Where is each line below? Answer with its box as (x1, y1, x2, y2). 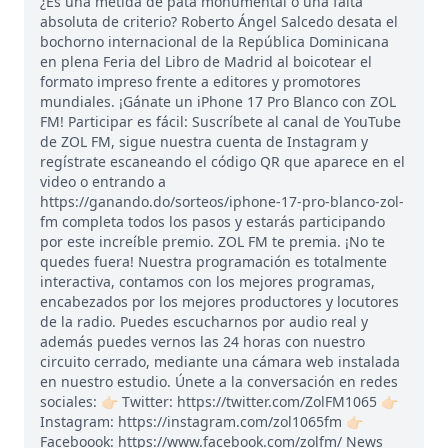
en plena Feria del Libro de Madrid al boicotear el (40, 51, 372, 71)
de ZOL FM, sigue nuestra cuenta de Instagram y (40, 131, 368, 151)
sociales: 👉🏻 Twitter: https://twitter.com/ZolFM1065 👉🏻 (40, 391, 398, 411)
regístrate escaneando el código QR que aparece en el (40, 151, 405, 171)
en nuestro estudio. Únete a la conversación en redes (40, 371, 398, 391)
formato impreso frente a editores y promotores (40, 71, 361, 91)
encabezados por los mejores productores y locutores (40, 291, 399, 311)
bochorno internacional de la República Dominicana (40, 31, 389, 51)
